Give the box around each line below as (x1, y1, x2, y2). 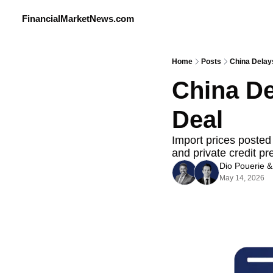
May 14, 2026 (219, 174, 264, 182)
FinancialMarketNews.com (22, 13, 134, 24)
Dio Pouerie (219, 161, 264, 171)
